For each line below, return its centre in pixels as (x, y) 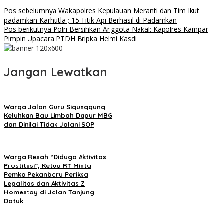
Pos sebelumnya (30, 10)
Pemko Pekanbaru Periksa (46, 174)
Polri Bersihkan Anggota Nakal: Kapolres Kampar (130, 29)
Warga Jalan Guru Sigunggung (55, 106)
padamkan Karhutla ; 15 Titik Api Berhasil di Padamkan (90, 20)
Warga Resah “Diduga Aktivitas (55, 156)
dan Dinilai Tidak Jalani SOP (49, 124)
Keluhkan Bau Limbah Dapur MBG (58, 115)
